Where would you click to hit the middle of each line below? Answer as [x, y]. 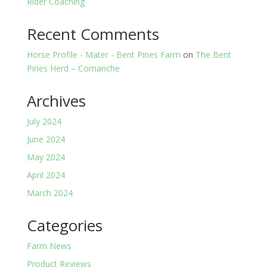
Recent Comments [93, 34]
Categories [64, 225]
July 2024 [44, 121]
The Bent [213, 54]
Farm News [49, 246]
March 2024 [49, 193]
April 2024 [46, 175]
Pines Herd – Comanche [73, 68]
